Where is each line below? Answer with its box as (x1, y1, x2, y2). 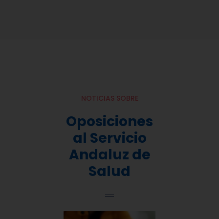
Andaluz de (68, 145, 151, 165)
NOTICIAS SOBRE (81, 93, 138, 104)
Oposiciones (66, 112, 153, 131)
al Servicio (72, 129, 147, 148)
